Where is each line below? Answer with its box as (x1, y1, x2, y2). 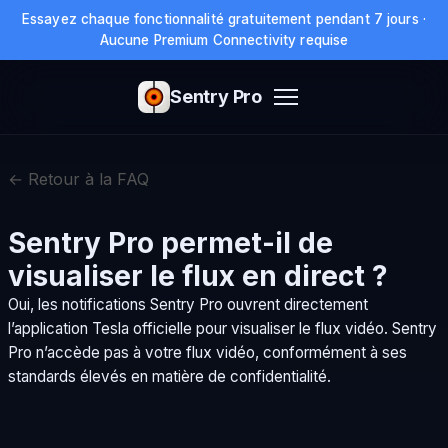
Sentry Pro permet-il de (8, 226, 333, 260)
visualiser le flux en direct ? (8, 259, 388, 293)
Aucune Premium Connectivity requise (99, 32, 349, 48)
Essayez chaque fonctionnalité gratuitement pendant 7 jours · (21, 11, 427, 27)
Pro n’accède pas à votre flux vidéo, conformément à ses (8, 343, 407, 362)
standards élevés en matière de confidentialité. (8, 367, 331, 386)
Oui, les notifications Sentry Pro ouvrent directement (8, 295, 368, 314)
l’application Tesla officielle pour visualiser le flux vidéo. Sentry (8, 319, 437, 338)
